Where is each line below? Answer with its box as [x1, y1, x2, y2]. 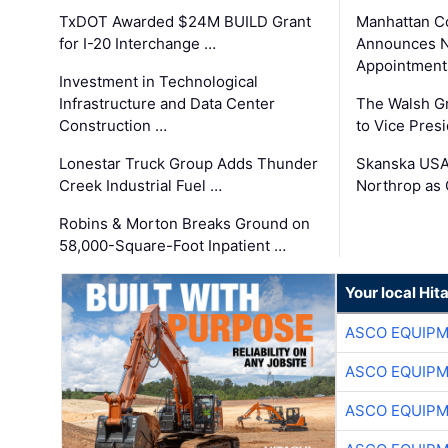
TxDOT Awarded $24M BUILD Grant [59, 11, 312, 31]
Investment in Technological [59, 71, 259, 91]
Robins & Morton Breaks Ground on [59, 213, 311, 233]
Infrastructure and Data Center [59, 93, 276, 113]
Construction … [59, 115, 168, 135]
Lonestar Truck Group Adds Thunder [59, 153, 319, 173]
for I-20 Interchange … [59, 33, 217, 53]
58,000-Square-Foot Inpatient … [59, 235, 287, 255]
